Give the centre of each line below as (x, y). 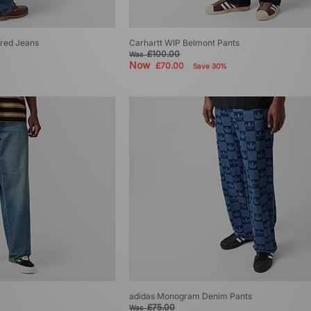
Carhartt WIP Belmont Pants (185, 42)
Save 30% (210, 66)
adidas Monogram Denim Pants (191, 296)
